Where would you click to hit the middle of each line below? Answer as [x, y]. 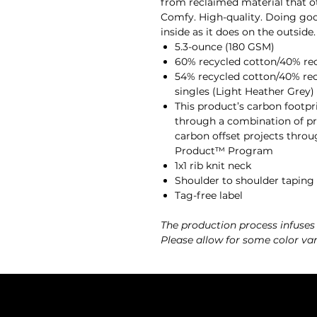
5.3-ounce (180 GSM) [225, 46]
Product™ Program [224, 150]
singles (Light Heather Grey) [244, 91]
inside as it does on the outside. [238, 31]
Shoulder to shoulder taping [244, 180]
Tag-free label [209, 195]
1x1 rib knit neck [213, 165]
